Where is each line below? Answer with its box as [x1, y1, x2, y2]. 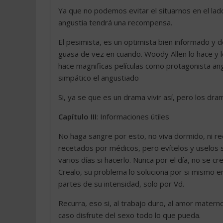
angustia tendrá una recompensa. [58, 17, 172, 27]
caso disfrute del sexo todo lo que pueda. [58, 210, 201, 220]
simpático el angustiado [58, 73, 139, 83]
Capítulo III [58, 111, 97, 121]
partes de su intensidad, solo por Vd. [58, 179, 184, 189]
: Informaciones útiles [97, 111, 169, 121]
